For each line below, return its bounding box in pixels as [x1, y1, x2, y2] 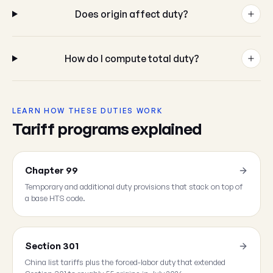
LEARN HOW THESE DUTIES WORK [12, 106, 163, 115]
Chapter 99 [25, 165, 78, 176]
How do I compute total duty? [64, 52, 199, 65]
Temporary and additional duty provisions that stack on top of [25, 182, 243, 191]
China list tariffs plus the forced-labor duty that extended [25, 257, 225, 267]
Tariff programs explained [12, 119, 202, 138]
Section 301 [25, 240, 79, 252]
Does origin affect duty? [75, 8, 189, 20]
